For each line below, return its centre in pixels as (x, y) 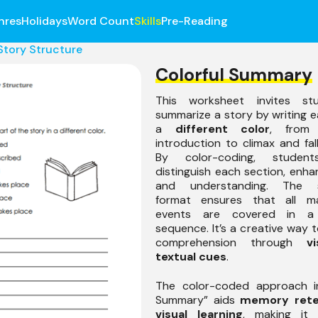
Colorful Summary (234, 75)
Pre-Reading (194, 21)
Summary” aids (198, 300)
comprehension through (231, 242)
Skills (147, 21)
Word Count (100, 21)
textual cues (191, 257)
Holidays (44, 21)
